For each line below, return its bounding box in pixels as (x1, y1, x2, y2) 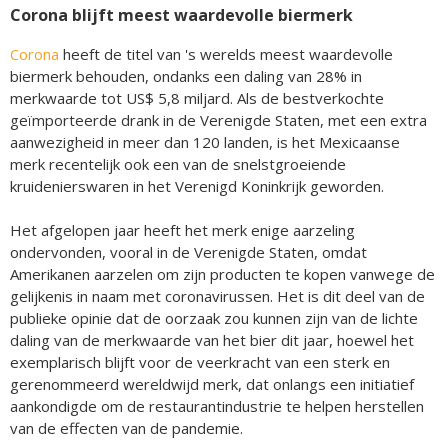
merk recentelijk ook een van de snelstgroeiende (10, 154, 346, 175)
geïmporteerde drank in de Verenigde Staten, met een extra (10, 110, 427, 131)
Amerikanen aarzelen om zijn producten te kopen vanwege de (10, 264, 435, 285)
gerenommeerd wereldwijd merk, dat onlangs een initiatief (10, 374, 414, 395)
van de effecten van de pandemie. (10, 418, 243, 439)
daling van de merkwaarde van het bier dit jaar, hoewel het (10, 330, 414, 351)
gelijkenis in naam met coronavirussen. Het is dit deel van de (10, 286, 425, 307)
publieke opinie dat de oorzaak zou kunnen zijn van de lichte (10, 308, 418, 329)
